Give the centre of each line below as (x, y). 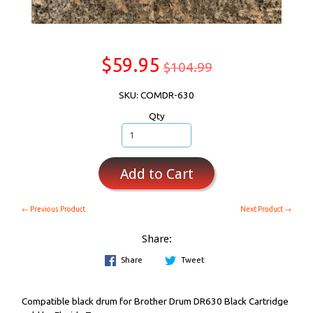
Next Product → (266, 209)
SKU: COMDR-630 (156, 95)
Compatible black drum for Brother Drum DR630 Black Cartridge (155, 301)
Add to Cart (156, 174)
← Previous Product (53, 209)
